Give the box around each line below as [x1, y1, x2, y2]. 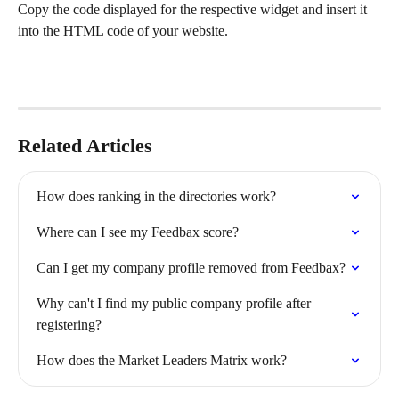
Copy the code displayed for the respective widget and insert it [18, 2, 370, 18]
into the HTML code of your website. [18, 23, 228, 39]
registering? [37, 316, 102, 332]
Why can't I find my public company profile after [37, 295, 314, 311]
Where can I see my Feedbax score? [37, 224, 239, 240]
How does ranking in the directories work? [37, 188, 276, 204]
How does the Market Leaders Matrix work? [37, 352, 287, 368]
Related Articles [18, 134, 152, 157]
